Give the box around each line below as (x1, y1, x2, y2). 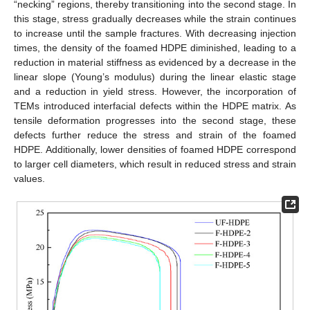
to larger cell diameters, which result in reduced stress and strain (14, 158, 296, 170)
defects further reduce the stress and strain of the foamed (14, 129, 296, 140)
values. (14, 172, 45, 184)
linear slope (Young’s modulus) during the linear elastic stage (14, 71, 296, 82)
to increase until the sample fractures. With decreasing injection (14, 27, 296, 39)
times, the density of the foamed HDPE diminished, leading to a (14, 42, 296, 53)
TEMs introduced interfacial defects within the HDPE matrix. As (14, 100, 296, 111)
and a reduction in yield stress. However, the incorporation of (14, 85, 296, 97)
